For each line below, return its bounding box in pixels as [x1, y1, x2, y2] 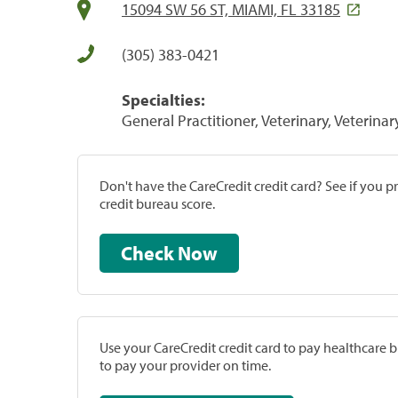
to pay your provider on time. [99, 355, 271, 374]
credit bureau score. [99, 194, 215, 212]
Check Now [178, 240, 218, 266]
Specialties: [122, 89, 205, 110]
